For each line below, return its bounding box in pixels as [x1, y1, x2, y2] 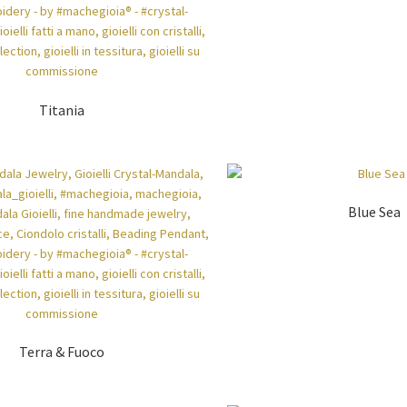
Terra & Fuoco [19, 342, 104, 362]
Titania [39, 101, 84, 120]
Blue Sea [348, 203, 401, 222]
